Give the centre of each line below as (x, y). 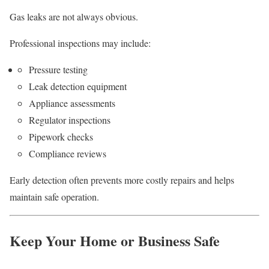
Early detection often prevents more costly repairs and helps (122, 180)
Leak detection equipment (78, 86)
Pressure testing (58, 69)
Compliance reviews (68, 153)
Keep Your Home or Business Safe (115, 240)
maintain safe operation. (54, 196)
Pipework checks (61, 136)
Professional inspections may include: (80, 43)
